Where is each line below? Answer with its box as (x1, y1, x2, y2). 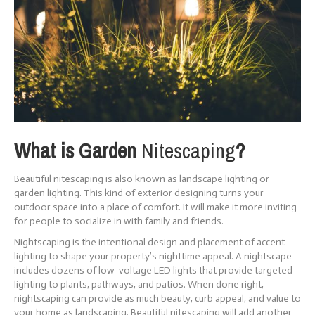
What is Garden (14, 136, 141, 165)
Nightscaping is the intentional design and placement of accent (14, 236, 285, 249)
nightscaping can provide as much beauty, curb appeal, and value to (14, 292, 301, 305)
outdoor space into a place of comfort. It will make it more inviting (14, 201, 297, 214)
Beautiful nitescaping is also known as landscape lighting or (14, 173, 269, 186)
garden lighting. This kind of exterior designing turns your (14, 187, 264, 200)
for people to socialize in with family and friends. (14, 215, 224, 228)
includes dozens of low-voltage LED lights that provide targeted (14, 264, 292, 277)
